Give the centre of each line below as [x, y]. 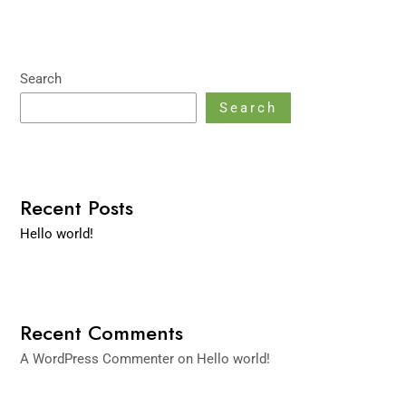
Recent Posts [77, 208]
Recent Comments [102, 333]
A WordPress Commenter [97, 358]
